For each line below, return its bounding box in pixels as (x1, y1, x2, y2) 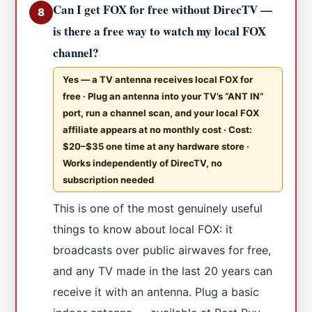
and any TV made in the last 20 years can (53, 263, 273, 278)
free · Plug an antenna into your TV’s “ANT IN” (63, 90, 264, 102)
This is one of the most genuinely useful (53, 201, 263, 215)
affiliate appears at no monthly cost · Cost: (63, 123, 253, 135)
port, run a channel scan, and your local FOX (63, 107, 260, 118)
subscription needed (63, 173, 155, 185)
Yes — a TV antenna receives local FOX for (63, 73, 253, 85)
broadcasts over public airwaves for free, (53, 242, 272, 257)
